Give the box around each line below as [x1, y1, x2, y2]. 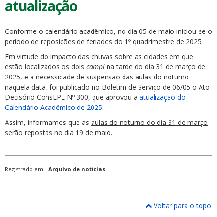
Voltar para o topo [152, 201, 211, 211]
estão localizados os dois [5, 62, 86, 71]
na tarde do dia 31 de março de [105, 62, 205, 71]
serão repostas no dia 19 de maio [5, 128, 111, 137]
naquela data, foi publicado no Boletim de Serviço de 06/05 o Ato [5, 82, 210, 92]
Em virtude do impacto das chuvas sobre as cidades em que [5, 52, 193, 61]
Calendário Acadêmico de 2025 [5, 103, 102, 112]
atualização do [139, 93, 186, 102]
